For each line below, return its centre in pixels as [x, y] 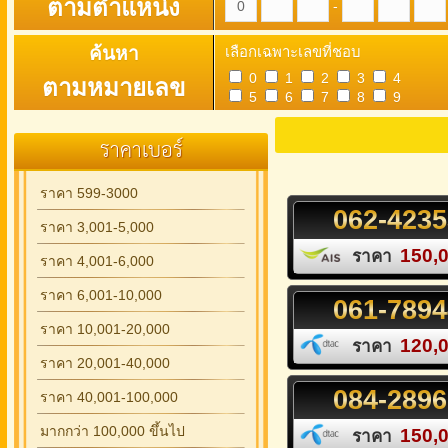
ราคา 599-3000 [89, 193]
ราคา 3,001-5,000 [97, 227]
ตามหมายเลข [113, 87]
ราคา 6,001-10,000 [101, 295]
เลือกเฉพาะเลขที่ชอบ [293, 51]
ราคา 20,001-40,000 [105, 363]
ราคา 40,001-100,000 [109, 397]
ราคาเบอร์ [141, 150]
